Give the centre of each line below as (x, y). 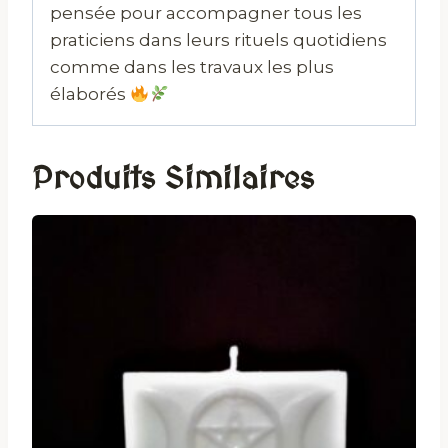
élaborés (90, 93)
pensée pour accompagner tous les (206, 12)
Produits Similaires (173, 179)
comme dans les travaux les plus (192, 66)
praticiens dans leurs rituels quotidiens (218, 39)
